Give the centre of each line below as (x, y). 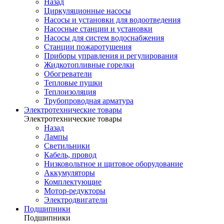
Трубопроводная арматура (89, 101)
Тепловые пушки (73, 83)
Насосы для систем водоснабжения (104, 38)
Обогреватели (68, 74)
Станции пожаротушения (88, 47)
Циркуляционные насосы (87, 11)
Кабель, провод (70, 155)
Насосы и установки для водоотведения (112, 20)
